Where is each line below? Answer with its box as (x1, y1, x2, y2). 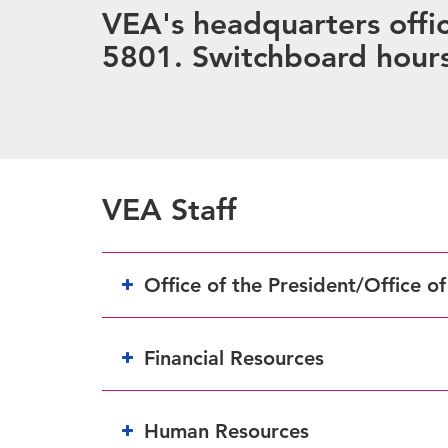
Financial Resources (144, 345, 324, 370)
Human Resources (144, 418, 309, 443)
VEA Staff (102, 191, 237, 228)
